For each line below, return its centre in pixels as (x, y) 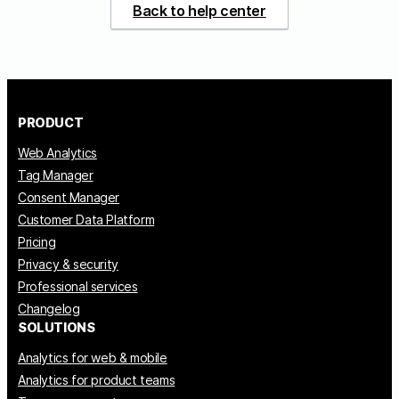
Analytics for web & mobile (93, 357)
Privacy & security (68, 264)
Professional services (78, 286)
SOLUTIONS (57, 327)
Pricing (37, 241)
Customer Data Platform (86, 219)
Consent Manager (69, 197)
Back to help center (199, 11)
